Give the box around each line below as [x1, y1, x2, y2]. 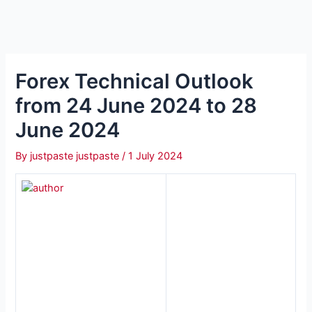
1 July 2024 [128, 149, 183, 162]
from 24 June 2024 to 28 [15, 93, 258, 118]
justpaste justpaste [30, 149, 123, 162]
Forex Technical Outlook [15, 68, 254, 93]
